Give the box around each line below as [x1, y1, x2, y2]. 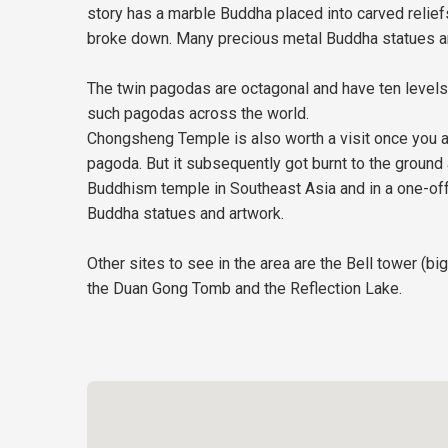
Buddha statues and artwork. [87, 204, 285, 223]
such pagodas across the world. [87, 104, 310, 123]
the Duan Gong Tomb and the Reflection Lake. [87, 279, 403, 298]
